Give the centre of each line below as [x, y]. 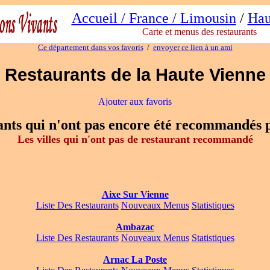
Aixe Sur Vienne [135, 195]
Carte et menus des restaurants [199, 32]
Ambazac [135, 227]
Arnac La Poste [135, 260]
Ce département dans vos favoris [90, 47]
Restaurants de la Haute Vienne [135, 74]
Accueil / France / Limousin [154, 18]
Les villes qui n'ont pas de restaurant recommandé [135, 140]
